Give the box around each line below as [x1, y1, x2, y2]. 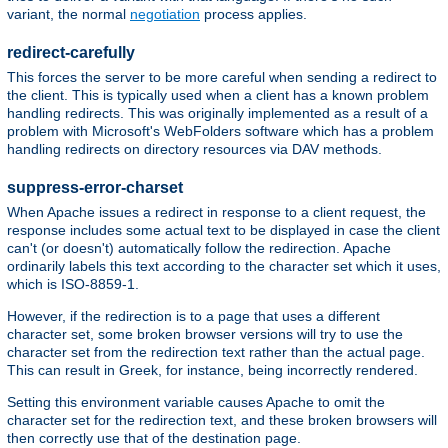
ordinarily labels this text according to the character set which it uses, [7, 258, 441, 275]
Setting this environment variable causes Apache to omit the [7, 394, 385, 411]
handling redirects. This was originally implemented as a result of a [7, 105, 428, 122]
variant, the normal [7, 6, 130, 23]
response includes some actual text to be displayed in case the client [7, 222, 440, 239]
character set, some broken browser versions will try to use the [7, 326, 403, 343]
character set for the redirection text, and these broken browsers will [7, 412, 437, 429]
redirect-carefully [7, 43, 135, 61]
